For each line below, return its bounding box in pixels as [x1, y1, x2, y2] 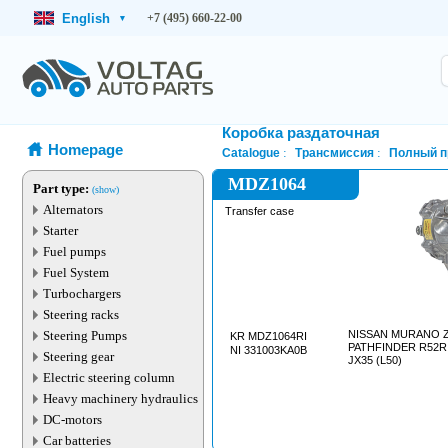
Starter [43, 223, 78, 238]
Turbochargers [43, 286, 121, 301]
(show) [92, 184, 119, 195]
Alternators [43, 202, 103, 217]
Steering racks [43, 307, 119, 322]
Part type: [33, 181, 89, 196]
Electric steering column [43, 370, 175, 385]
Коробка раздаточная [222, 124, 380, 141]
